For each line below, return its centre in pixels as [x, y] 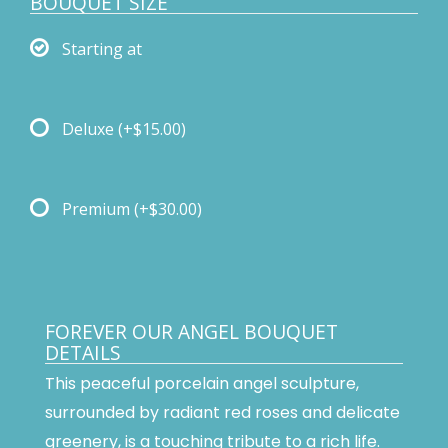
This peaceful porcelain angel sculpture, [202, 384]
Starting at [102, 49]
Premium [98, 209]
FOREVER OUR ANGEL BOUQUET [191, 332]
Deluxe [90, 129]
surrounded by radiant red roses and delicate [222, 413]
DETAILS [83, 353]
